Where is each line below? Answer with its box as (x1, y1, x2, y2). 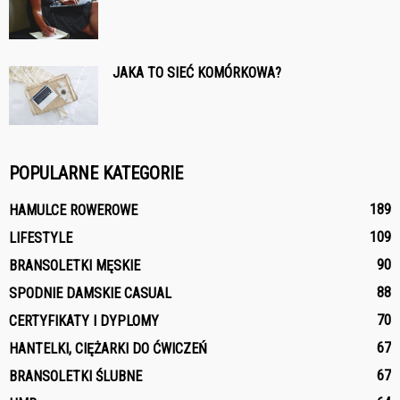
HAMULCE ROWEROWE (9, 201, 137, 219)
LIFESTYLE (9, 229, 72, 246)
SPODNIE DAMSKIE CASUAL (9, 284, 171, 302)
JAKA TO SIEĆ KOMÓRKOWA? (112, 63, 281, 81)
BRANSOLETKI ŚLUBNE (9, 367, 142, 385)
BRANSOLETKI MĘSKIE (9, 256, 140, 274)
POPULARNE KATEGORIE (9, 162, 183, 184)
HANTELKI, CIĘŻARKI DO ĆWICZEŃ (9, 339, 207, 357)
